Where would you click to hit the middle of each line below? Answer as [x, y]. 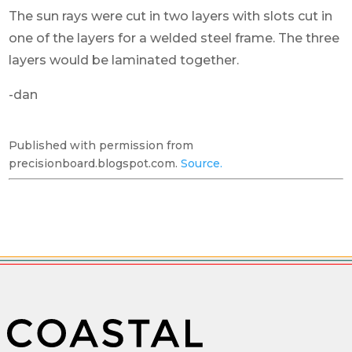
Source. [202, 163]
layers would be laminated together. [124, 60]
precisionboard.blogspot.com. [95, 163]
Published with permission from [101, 145]
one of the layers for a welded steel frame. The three [174, 38]
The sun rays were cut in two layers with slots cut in [171, 16]
